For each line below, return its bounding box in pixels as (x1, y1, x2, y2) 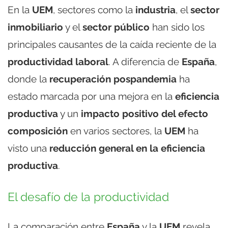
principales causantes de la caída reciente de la (8, 38, 216, 50)
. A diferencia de (108, 55, 182, 67)
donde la (8, 73, 49, 84)
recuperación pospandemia (49, 73, 177, 84)
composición (8, 125, 68, 136)
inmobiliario (8, 21, 63, 33)
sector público (82, 21, 150, 33)
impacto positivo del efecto (81, 107, 208, 119)
